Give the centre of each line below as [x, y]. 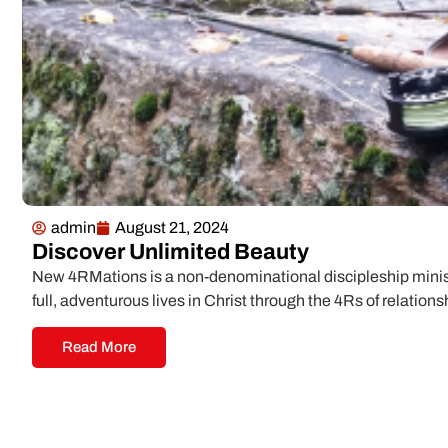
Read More [99, 347]
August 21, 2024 [172, 227]
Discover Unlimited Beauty [170, 251]
